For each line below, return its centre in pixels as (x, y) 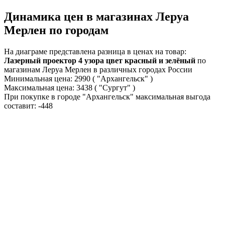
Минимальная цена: (38, 79)
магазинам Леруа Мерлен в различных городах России (98, 70)
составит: (21, 106)
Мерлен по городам (56, 30)
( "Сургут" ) (115, 88)
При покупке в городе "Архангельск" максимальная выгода (107, 97)
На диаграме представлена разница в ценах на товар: (95, 52)
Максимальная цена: (39, 88)
